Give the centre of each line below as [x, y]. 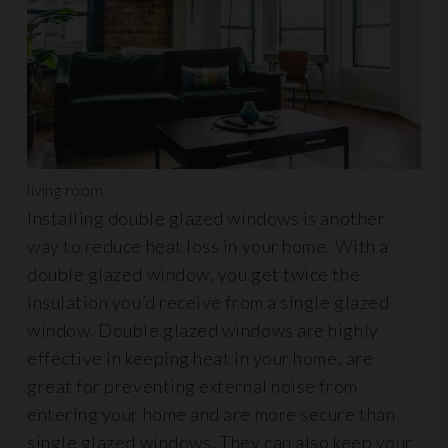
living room [65, 190]
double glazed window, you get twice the [194, 274]
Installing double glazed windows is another [206, 218]
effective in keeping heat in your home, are [200, 358]
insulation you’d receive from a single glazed [208, 302]
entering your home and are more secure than [211, 414]
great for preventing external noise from [192, 386]
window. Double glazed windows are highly [203, 330]
